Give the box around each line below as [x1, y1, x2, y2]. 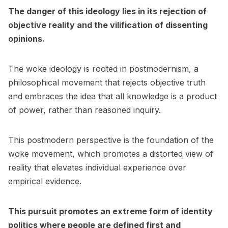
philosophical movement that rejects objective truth [8, 77, 206, 88]
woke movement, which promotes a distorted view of [8, 148, 213, 159]
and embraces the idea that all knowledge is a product [8, 91, 217, 101]
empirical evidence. [8, 176, 81, 186]
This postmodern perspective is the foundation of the [8, 134, 214, 145]
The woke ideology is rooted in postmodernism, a [8, 63, 198, 74]
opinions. [8, 33, 45, 44]
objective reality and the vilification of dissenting [8, 19, 208, 30]
